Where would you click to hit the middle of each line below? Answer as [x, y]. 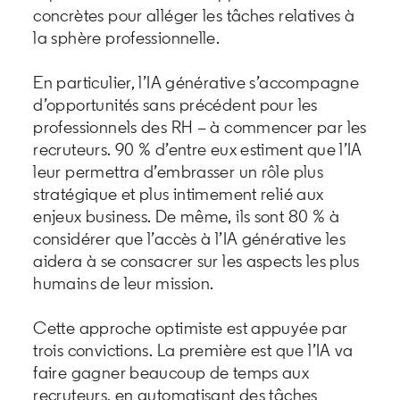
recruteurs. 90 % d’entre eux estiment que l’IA [198, 149]
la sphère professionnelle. [127, 37]
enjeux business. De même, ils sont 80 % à [186, 216]
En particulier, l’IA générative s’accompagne [196, 82]
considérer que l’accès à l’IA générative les [190, 238]
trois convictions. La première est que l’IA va [193, 350]
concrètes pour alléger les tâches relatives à [194, 15]
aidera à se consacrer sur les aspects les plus [196, 260]
